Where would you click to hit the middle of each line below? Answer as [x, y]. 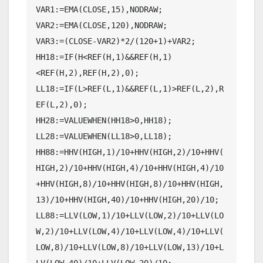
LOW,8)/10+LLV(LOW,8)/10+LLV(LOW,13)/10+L [130, 247]
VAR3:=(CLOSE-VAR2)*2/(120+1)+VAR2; [116, 41]
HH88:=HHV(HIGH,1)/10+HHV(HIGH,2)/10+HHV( [130, 152]
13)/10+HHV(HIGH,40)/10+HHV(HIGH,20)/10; [127, 199]
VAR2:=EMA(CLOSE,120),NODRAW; [102, 25]
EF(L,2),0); [62, 104]
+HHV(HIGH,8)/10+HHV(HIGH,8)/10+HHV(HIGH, [130, 183]
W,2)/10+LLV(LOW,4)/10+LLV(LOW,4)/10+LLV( [130, 231]
